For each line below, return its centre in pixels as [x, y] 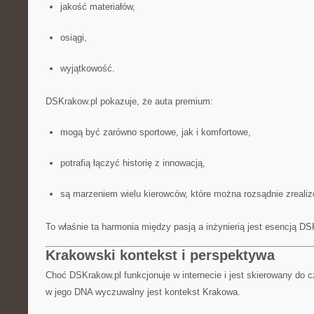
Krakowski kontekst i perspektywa [160, 255]
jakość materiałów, [97, 7]
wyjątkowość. [87, 68]
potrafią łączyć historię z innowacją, [132, 163]
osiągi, [73, 37]
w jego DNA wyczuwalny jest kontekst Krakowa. [143, 292]
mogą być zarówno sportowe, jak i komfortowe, [155, 132]
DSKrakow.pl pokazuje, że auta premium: [129, 101]
